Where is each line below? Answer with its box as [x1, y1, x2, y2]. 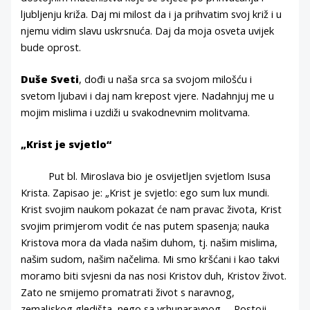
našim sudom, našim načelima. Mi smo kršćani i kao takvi [21, 251, 280, 266]
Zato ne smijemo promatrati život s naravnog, [21, 284, 235, 299]
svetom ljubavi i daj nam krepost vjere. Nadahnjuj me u [21, 89, 275, 103]
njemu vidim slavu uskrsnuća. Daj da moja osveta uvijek [21, 24, 275, 38]
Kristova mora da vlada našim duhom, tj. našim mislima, [21, 235, 278, 249]
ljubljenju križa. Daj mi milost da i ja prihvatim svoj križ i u [21, 7, 282, 21]
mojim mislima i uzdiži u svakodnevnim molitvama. [21, 105, 250, 120]
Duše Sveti [21, 72, 80, 86]
